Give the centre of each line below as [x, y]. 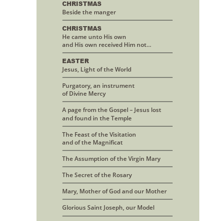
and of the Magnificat [92, 143]
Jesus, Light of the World [97, 69]
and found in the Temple [97, 118]
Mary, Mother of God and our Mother [114, 191]
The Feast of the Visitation [100, 134]
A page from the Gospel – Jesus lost [112, 110]
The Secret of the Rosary [97, 175]
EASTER [75, 61]
